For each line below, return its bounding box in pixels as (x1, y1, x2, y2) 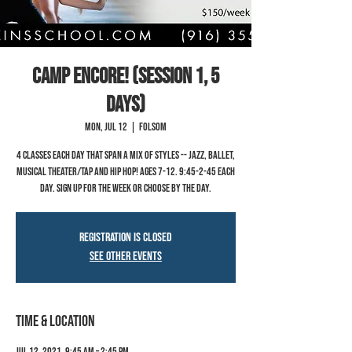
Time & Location (16, 312, 95, 331)
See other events (90, 249, 162, 264)
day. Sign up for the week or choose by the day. (40, 181, 211, 195)
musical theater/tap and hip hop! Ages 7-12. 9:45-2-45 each (16, 165, 235, 178)
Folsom (139, 120, 167, 134)
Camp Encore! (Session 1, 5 (32, 64, 219, 90)
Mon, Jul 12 (85, 120, 127, 134)
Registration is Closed (79, 230, 172, 245)
